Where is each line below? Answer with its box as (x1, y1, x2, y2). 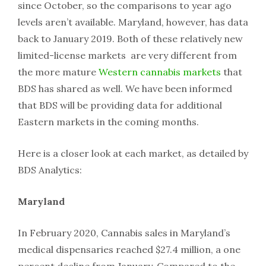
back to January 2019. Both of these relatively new (18, 33, 243, 45)
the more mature (18, 66, 99, 78)
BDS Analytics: (18, 164, 82, 176)
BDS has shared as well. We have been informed (18, 83, 232, 94)
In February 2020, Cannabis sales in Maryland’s (18, 227, 230, 239)
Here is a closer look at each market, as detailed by (18, 147, 248, 159)
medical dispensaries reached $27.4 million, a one (18, 243, 240, 255)
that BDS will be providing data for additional (18, 99, 222, 111)
